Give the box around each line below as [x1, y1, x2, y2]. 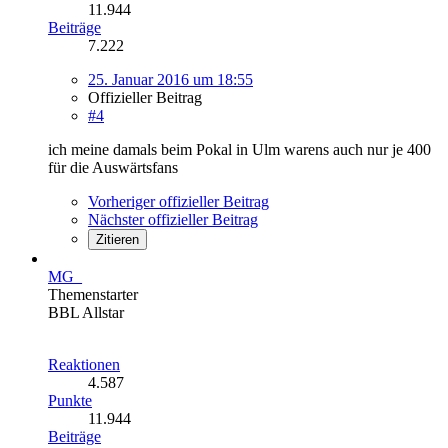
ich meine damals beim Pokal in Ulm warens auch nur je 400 [48, 140, 431, 158]
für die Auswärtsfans [48, 158, 178, 176]
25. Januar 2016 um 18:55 [88, 70, 253, 88]
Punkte [48, 391, 92, 409]
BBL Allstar [48, 303, 124, 321]
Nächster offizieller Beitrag [88, 210, 258, 228]
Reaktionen [48, 355, 120, 373]
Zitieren [96, 231, 139, 247]
